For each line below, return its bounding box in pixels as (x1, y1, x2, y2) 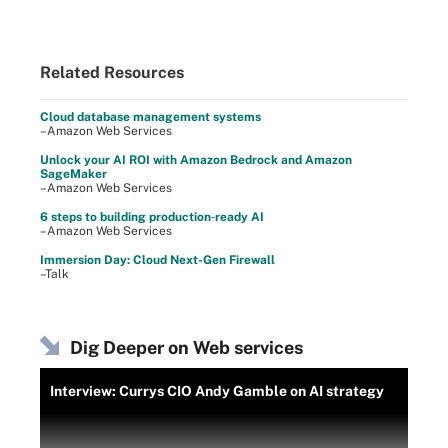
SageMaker (40, 166, 107, 181)
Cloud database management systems (40, 109, 261, 124)
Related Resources (40, 62, 184, 82)
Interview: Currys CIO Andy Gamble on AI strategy (50, 382, 384, 399)
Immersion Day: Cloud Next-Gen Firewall (40, 252, 275, 267)
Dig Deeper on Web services (70, 336, 303, 358)
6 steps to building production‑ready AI (40, 209, 264, 224)
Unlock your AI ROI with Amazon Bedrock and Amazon (40, 152, 352, 167)
